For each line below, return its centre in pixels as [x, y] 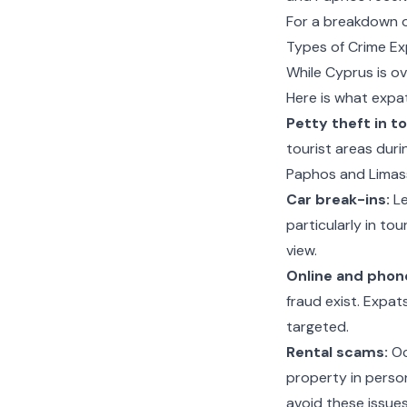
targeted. [317, 327]
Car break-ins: [338, 199]
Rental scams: [337, 352]
